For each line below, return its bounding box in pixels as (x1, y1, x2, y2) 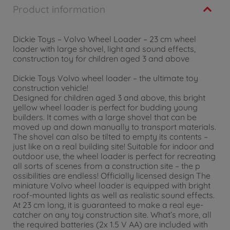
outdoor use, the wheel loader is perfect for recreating (13, 151, 216, 162)
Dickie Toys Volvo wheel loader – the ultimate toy (13, 73, 198, 84)
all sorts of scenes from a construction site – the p (13, 161, 200, 171)
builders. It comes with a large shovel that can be (13, 112, 197, 123)
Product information (13, 3, 105, 15)
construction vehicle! (13, 83, 90, 93)
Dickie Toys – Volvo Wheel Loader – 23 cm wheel (13, 34, 196, 44)
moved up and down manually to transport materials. (13, 122, 216, 132)
